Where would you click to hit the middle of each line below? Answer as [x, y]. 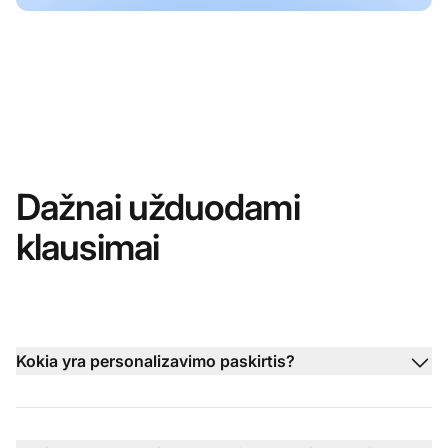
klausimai [87, 247]
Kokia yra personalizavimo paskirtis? [155, 361]
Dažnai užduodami [158, 207]
